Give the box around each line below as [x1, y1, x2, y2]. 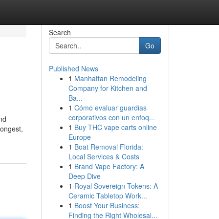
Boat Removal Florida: [74, 142, 143, 152]
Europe [68, 132, 91, 142]
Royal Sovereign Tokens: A [74, 181, 158, 191]
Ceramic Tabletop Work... [68, 191, 147, 200]
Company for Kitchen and [68, 83, 147, 93]
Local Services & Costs [68, 152, 139, 161]
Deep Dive [68, 171, 101, 181]
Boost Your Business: [74, 200, 140, 210]
